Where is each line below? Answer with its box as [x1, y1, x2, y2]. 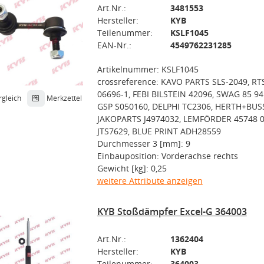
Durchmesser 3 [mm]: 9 [97, 138, 190, 149]
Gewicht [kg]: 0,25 [97, 163, 167, 174]
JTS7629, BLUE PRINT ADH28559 [97, 126, 221, 137]
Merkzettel [46, 93, 82, 103]
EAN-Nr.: [97, 39, 131, 51]
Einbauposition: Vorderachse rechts [97, 150, 238, 161]
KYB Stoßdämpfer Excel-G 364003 [97, 205, 247, 218]
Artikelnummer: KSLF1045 [97, 64, 199, 75]
